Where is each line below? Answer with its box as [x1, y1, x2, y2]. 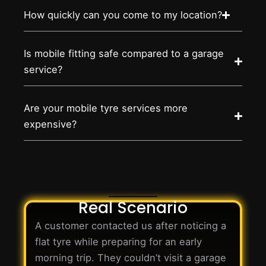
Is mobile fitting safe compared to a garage [24, 47, 224, 59]
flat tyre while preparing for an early [35, 235, 202, 248]
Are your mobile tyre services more [24, 102, 188, 114]
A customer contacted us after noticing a [35, 219, 226, 232]
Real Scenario [78, 197, 188, 218]
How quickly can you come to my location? [24, 8, 222, 21]
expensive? [24, 118, 77, 130]
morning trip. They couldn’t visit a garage [35, 251, 226, 264]
